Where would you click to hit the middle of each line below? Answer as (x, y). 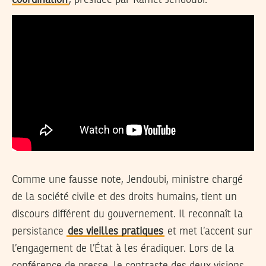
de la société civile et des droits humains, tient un (124, 197)
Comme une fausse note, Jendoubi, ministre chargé (127, 180)
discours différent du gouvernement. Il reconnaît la (127, 214)
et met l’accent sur (208, 231)
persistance (39, 231)
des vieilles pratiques (115, 231)
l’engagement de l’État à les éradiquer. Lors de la (123, 248)
